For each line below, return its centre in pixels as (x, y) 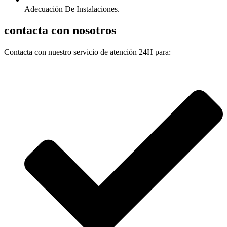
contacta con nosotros (60, 31)
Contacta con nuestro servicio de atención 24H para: (87, 52)
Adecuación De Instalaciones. (72, 9)
